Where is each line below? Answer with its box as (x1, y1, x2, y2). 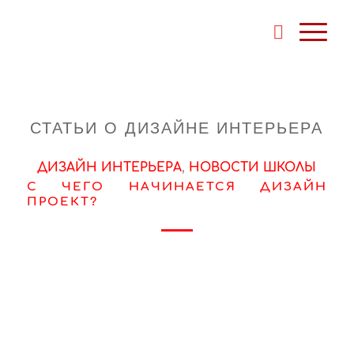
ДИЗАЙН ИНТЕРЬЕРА (37, 160, 183, 175)
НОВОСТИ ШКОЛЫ (189, 160, 317, 175)
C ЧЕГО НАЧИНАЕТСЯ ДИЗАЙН (26, 180, 328, 194)
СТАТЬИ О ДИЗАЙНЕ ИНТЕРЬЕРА (30, 115, 324, 138)
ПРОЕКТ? (26, 195, 98, 209)
